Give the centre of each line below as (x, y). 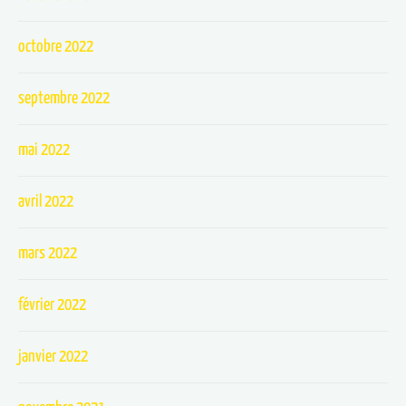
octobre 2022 (56, 47)
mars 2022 (48, 253)
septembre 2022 (64, 98)
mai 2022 (44, 150)
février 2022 (52, 305)
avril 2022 (46, 202)
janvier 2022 (53, 357)
